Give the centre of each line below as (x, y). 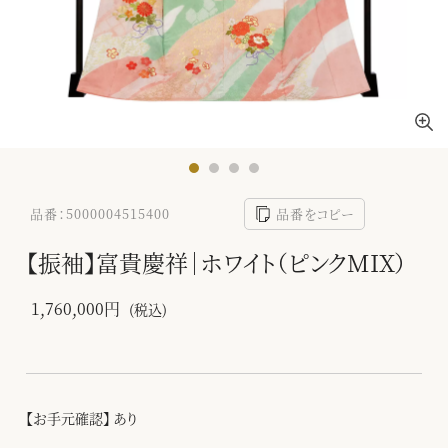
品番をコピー (315, 213)
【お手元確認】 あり (82, 418)
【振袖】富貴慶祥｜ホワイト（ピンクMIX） (216, 262)
